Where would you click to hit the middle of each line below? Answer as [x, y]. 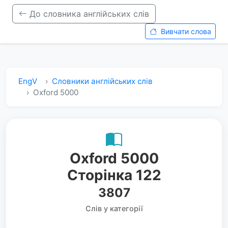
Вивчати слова [185, 31]
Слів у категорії [114, 208]
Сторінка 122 [114, 175]
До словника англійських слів [88, 14]
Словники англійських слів [102, 81]
